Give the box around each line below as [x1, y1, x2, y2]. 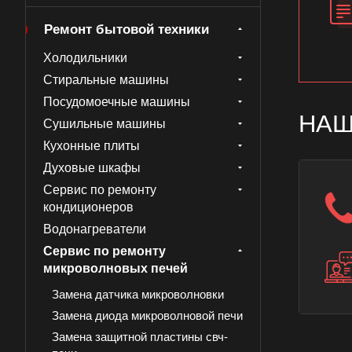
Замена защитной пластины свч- [52, 331, 228, 343]
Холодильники [43, 51, 127, 64]
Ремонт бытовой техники [44, 22, 209, 37]
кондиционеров [43, 200, 134, 214]
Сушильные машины [43, 117, 166, 130]
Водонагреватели [43, 222, 146, 236]
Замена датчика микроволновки [52, 288, 224, 301]
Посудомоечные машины [43, 95, 190, 108]
